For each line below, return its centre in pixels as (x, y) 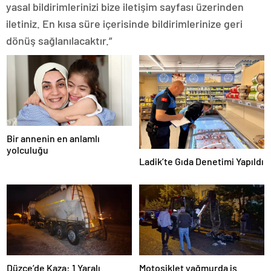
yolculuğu (28, 149)
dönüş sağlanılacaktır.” (59, 41)
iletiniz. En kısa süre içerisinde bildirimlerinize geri (124, 24)
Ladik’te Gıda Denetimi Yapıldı (201, 162)
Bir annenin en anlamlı (53, 138)
